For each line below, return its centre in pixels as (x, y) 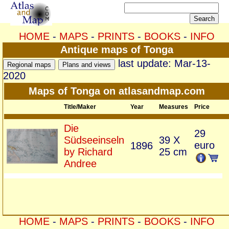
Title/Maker (80, 107)
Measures (174, 107)
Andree (80, 164)
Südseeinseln (94, 140)
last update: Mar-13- (163, 63)
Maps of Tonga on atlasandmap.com (117, 91)
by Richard (88, 152)
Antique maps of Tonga (117, 50)
